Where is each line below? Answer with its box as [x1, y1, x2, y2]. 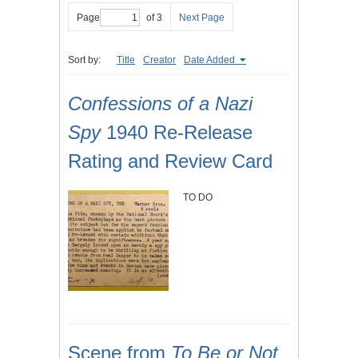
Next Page [179, 12, 225, 24]
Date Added [184, 54, 237, 66]
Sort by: [68, 54, 101, 66]
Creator [143, 54, 176, 66]
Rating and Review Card [68, 150, 272, 173]
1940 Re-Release [101, 121, 253, 144]
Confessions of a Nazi [68, 93, 253, 115]
